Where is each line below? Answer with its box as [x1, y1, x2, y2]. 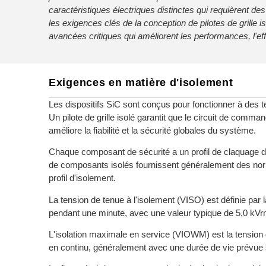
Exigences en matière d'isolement [49, 76, 233, 88]
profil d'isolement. [49, 173, 116, 183]
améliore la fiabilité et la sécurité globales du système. [49, 125, 256, 135]
